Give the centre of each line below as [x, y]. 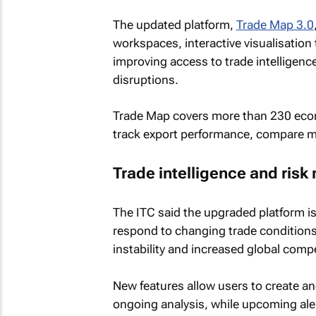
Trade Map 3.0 [275, 24]
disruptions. [145, 79]
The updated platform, [174, 24]
